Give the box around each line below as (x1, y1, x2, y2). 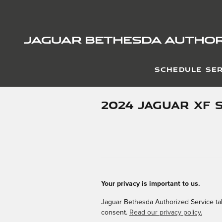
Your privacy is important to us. (101, 180, 200, 187)
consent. (101, 209, 129, 216)
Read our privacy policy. (129, 209, 202, 216)
